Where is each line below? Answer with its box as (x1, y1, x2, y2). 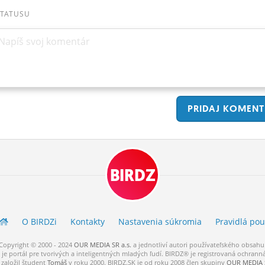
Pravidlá (215, 215, 250, 227)
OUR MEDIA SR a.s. (74, 240, 131, 249)
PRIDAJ (185, 102, 221, 115)
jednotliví (138, 240, 167, 249)
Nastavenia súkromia (118, 215, 202, 227)
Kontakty (70, 215, 105, 227)
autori (167, 240, 189, 249)
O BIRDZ (21, 215, 54, 227)
